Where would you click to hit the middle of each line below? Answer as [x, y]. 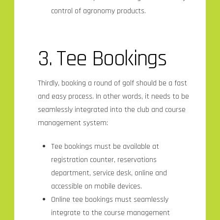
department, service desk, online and [109, 173]
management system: [73, 123]
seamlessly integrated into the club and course [112, 110]
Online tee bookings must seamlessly [110, 200]
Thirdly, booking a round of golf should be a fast [113, 83]
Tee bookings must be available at [105, 147]
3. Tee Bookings [102, 58]
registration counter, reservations [104, 160]
